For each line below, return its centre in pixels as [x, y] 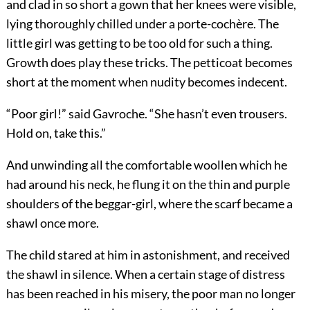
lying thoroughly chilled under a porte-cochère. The [142, 23]
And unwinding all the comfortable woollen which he [146, 164]
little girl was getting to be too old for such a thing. [139, 43]
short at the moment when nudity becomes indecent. [146, 81]
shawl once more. [52, 222]
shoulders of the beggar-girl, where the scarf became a [149, 203]
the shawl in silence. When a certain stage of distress [145, 274]
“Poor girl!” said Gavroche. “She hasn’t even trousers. [146, 113]
